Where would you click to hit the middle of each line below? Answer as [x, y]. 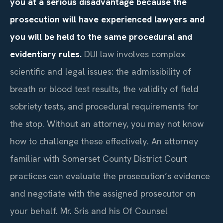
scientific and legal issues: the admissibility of [101, 71]
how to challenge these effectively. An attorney [104, 141]
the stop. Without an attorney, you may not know [107, 123]
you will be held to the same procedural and [101, 36]
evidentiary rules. [46, 54]
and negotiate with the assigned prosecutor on [103, 193]
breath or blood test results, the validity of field [104, 89]
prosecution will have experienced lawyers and [107, 19]
